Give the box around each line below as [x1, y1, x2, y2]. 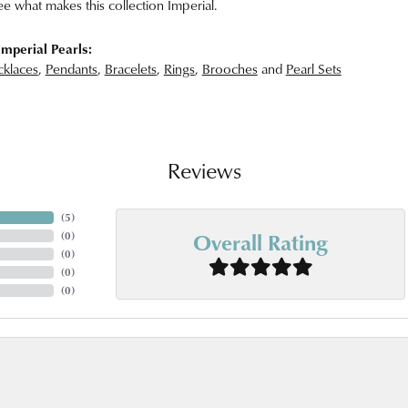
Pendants [45, 59, 97, 78]
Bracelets [104, 59, 157, 78]
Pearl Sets [285, 59, 342, 78]
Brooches [201, 59, 258, 78]
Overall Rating [193, 226, 328, 257]
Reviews [167, 155, 241, 186]
